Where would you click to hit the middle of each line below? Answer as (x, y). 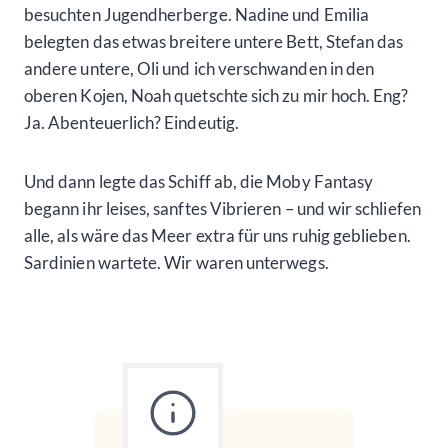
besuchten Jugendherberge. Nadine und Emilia (196, 14)
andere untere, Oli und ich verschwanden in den (199, 68)
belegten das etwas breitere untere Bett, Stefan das (214, 41)
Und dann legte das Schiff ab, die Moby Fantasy (199, 181)
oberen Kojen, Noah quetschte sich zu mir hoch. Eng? (216, 95)
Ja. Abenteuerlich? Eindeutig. (131, 122)
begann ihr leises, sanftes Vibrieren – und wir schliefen (222, 208)
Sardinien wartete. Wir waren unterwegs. (176, 262)
